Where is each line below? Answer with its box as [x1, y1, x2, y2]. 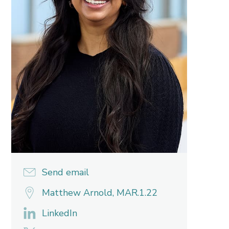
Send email [41, 166, 89, 178]
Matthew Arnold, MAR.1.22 [41, 186, 157, 199]
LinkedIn [41, 207, 77, 219]
